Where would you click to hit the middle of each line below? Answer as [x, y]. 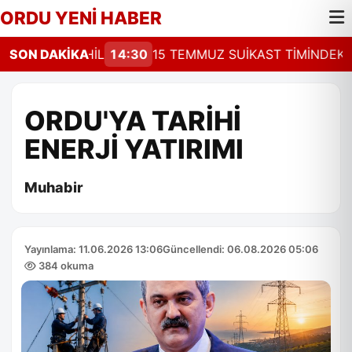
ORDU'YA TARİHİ [133, 121]
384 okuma [65, 266]
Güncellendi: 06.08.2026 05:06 [240, 249]
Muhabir [54, 187]
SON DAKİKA [49, 54]
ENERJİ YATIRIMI [134, 149]
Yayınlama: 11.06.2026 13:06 [93, 249]
